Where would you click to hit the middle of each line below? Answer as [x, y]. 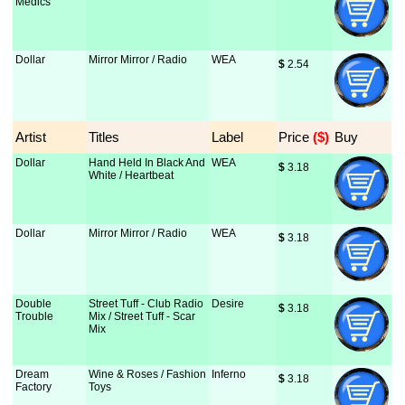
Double [34, 304]
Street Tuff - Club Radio [146, 304]
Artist [31, 137]
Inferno [229, 374]
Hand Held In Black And [147, 163]
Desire [228, 304]
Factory [34, 387]
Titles [104, 137]
